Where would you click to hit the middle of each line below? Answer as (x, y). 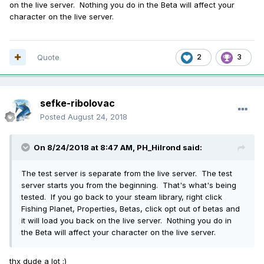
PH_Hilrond (159, 147)
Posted (54, 116)
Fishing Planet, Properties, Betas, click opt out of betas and (131, 208)
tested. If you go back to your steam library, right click (122, 197)
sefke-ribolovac (77, 103)
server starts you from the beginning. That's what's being (129, 185)
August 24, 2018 (98, 116)
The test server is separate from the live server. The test (127, 173)
